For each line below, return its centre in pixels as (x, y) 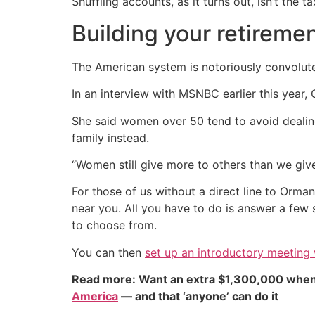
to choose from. (114, 225)
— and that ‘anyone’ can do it (198, 296)
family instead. (110, 137)
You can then (108, 252)
